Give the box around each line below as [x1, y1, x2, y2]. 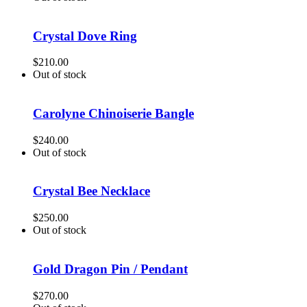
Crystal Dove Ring [33, 28, 137, 43]
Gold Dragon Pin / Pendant [33, 261, 188, 276]
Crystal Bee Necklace [33, 184, 150, 199]
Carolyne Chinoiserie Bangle [33, 106, 194, 121]
